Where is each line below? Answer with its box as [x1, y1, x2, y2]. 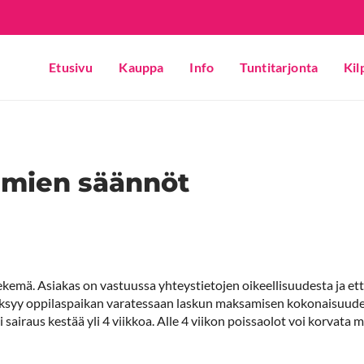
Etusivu [49, 59, 93, 75]
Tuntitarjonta [239, 59, 318, 75]
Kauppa [119, 59, 164, 75]
